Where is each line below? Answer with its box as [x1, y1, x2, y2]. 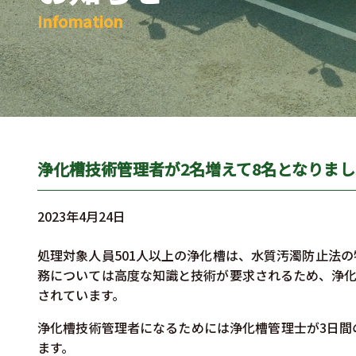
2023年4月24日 [37, 207, 126, 226]
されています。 [37, 285, 125, 305]
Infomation [37, 10, 123, 33]
